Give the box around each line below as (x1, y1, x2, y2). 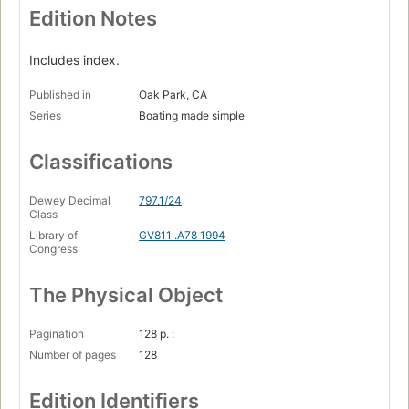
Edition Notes (29, 6, 157, 31)
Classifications (29, 150, 173, 174)
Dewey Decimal (29, 194, 110, 208)
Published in (29, 88, 91, 102)
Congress (29, 242, 78, 257)
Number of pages (29, 348, 116, 362)
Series (29, 109, 61, 123)
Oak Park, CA (139, 88, 207, 102)
